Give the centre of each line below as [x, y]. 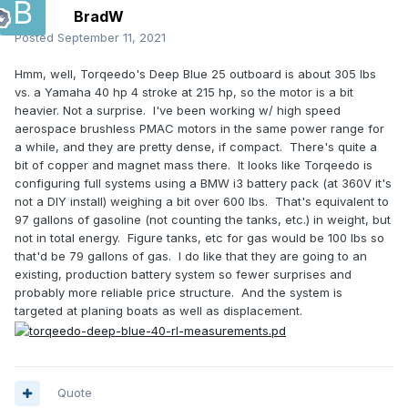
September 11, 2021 [112, 38]
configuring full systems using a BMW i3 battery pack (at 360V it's [203, 184]
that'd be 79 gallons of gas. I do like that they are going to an [191, 256]
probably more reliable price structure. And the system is [178, 293]
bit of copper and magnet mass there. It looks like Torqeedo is [194, 165]
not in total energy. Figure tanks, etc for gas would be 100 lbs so [199, 238]
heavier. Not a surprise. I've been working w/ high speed [178, 111]
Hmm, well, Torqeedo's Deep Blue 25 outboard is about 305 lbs [195, 74]
